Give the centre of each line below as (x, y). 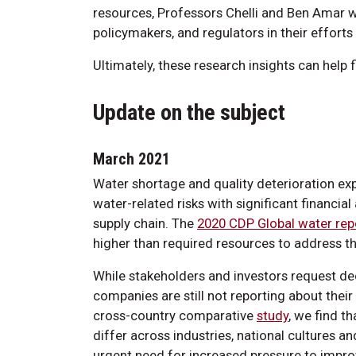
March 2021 (132, 159)
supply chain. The (145, 223)
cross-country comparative (175, 315)
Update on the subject (189, 112)
